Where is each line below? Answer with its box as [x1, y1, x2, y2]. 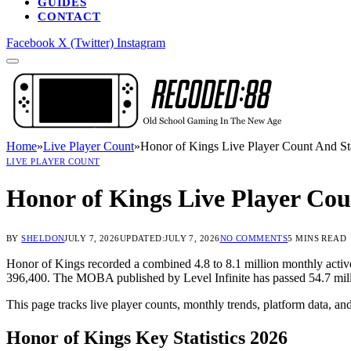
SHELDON [21, 233, 65, 243]
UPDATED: [119, 233, 165, 243]
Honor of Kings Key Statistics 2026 [6, 327, 288, 348]
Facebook [6, 36, 55, 49]
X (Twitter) [58, 36, 114, 49]
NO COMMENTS [219, 233, 288, 243]
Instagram [117, 36, 165, 49]
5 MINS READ [288, 233, 347, 243]
